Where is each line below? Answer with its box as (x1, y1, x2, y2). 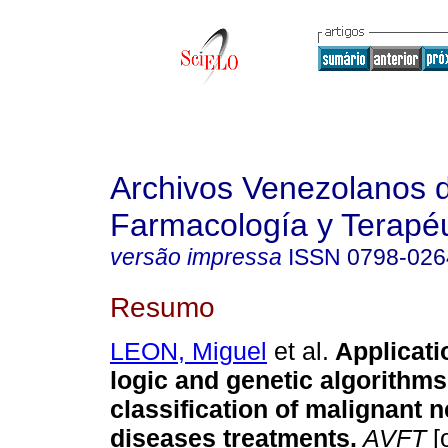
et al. (267, 337, 329, 366)
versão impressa (110, 244, 282, 270)
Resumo (110, 290, 215, 323)
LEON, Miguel (110, 337, 267, 366)
